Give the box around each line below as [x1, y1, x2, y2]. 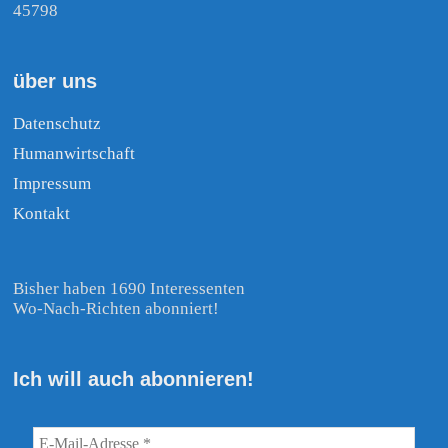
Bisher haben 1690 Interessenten [13, 278, 246, 298]
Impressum [13, 173, 92, 193]
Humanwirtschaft [13, 143, 136, 163]
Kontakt [13, 203, 71, 223]
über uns [13, 69, 98, 92]
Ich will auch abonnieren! [13, 367, 255, 390]
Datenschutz [13, 113, 102, 133]
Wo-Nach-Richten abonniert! [13, 298, 220, 318]
